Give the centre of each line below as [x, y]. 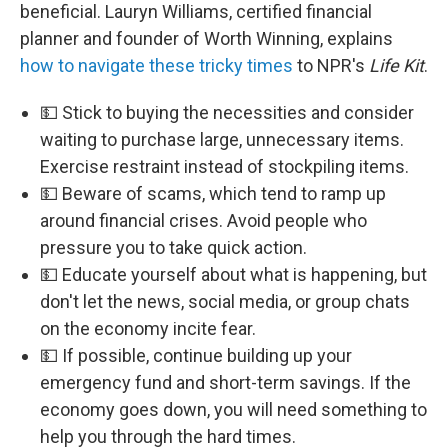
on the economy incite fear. [148, 328]
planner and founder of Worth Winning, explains [206, 38]
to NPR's [329, 65]
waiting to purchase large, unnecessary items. [222, 139]
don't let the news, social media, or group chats [225, 301]
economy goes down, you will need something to [233, 409]
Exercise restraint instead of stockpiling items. [224, 166]
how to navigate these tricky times [156, 65]
